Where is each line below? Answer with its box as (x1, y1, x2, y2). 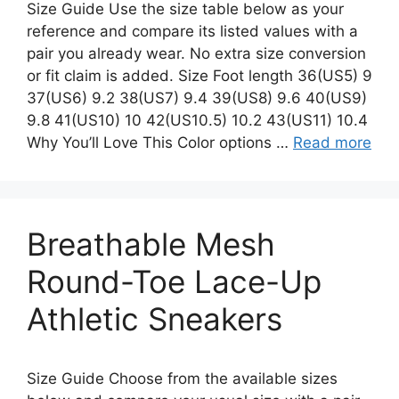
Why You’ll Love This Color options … (27, 133, 293, 151)
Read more (293, 133, 371, 151)
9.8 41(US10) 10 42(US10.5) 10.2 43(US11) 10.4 (27, 110, 368, 129)
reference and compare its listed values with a (27, 21, 358, 40)
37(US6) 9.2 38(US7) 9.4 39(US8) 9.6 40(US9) (27, 88, 367, 107)
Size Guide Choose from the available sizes (27, 369, 338, 387)
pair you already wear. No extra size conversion (27, 44, 366, 62)
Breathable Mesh (27, 224, 275, 263)
